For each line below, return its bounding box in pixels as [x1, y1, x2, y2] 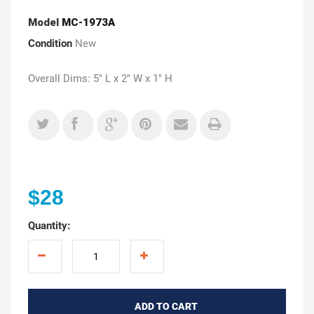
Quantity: [28, 219, 70, 232]
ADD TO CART [134, 300, 198, 312]
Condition [28, 36, 72, 50]
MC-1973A [62, 15, 115, 29]
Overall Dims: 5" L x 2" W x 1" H [28, 71, 172, 85]
